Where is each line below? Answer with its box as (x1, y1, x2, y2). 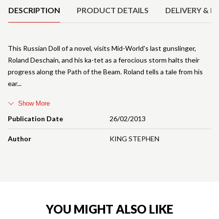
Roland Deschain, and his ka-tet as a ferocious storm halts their (8, 56, 199, 65)
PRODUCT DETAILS (77, 5, 149, 15)
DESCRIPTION (8, 5, 60, 15)
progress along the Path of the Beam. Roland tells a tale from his (8, 67, 203, 76)
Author (8, 134, 31, 143)
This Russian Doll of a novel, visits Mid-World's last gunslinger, (8, 44, 196, 53)
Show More (18, 100, 50, 108)
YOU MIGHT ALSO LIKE (46, 202, 173, 217)
